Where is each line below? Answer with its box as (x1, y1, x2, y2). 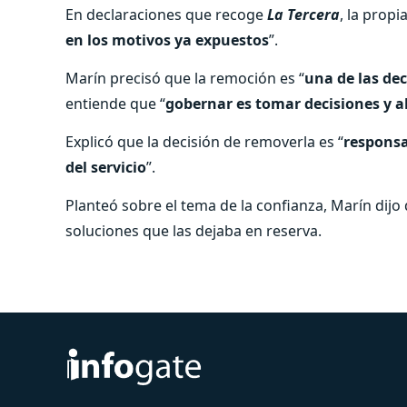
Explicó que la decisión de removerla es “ (65, 131, 343, 152)
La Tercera (267, 4, 340, 25)
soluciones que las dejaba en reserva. (65, 220, 322, 241)
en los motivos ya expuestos (65, 29, 269, 50)
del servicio (65, 156, 146, 177)
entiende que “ (65, 93, 165, 114)
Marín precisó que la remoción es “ (65, 67, 304, 88)
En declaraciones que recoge (65, 4, 267, 25)
